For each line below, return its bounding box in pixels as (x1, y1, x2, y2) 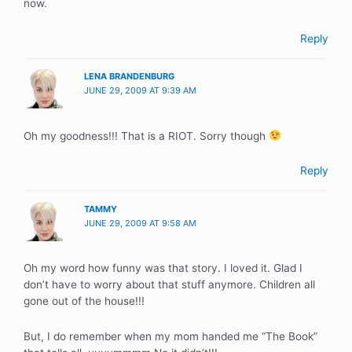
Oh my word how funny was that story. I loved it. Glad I (24, 262, 302, 275)
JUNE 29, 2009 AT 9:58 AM (84, 217, 197, 229)
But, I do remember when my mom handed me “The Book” (24, 330, 317, 343)
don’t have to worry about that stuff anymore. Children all (24, 278, 315, 291)
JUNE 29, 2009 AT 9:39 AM (84, 85, 197, 97)
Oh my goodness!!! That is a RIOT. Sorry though (24, 129, 269, 142)
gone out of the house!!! (24, 295, 145, 308)
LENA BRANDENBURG (84, 71, 175, 82)
